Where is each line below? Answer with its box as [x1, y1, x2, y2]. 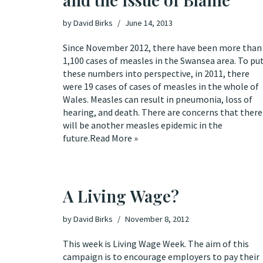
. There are [138, 106, 182, 118]
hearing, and [63, 106, 114, 118]
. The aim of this [184, 238, 249, 249]
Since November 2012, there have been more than [63, 42, 262, 53]
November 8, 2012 [125, 214, 189, 224]
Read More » [90, 132, 138, 144]
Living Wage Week [113, 238, 184, 249]
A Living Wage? [63, 185, 179, 207]
